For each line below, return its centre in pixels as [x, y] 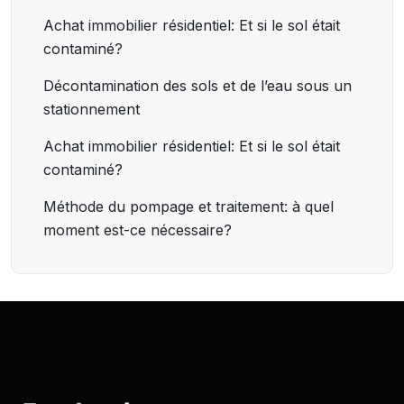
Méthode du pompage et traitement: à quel [188, 207]
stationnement [92, 110]
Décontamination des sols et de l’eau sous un [197, 86]
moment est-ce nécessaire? [138, 230]
